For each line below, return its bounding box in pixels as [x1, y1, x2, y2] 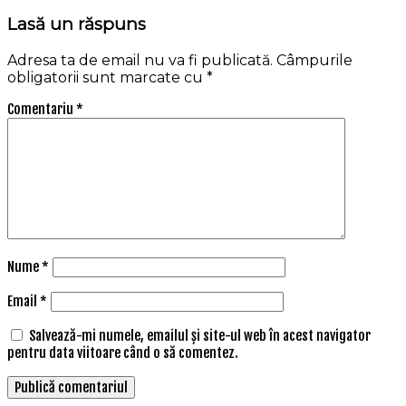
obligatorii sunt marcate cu [7, 69, 207, 87]
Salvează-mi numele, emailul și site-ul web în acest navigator [29, 327, 371, 345]
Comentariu [7, 101, 76, 119]
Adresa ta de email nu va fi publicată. [7, 52, 273, 70]
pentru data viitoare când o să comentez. [7, 344, 238, 362]
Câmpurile [276, 52, 353, 70]
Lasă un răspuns [7, 14, 146, 35]
